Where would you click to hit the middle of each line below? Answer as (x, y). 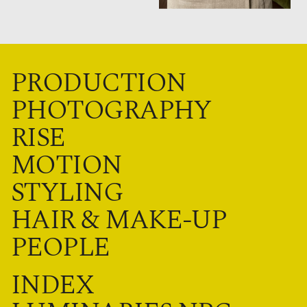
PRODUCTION (99, 84)
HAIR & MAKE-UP (119, 221)
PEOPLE (60, 248)
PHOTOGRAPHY (111, 111)
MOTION (66, 166)
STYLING (67, 193)
